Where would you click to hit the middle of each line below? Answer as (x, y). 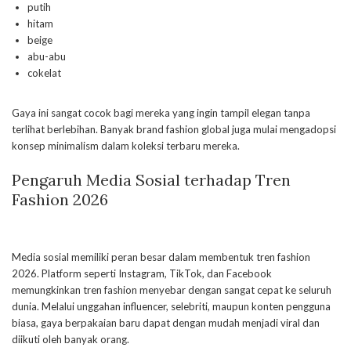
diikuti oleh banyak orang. (71, 340)
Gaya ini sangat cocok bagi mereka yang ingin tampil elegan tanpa (161, 113)
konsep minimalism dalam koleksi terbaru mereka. (126, 146)
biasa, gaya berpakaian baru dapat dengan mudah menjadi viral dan (166, 323)
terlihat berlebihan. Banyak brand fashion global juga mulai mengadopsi (174, 130)
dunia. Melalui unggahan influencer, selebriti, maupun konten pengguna (171, 307)
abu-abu (47, 57)
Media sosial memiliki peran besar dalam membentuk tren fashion (161, 257)
